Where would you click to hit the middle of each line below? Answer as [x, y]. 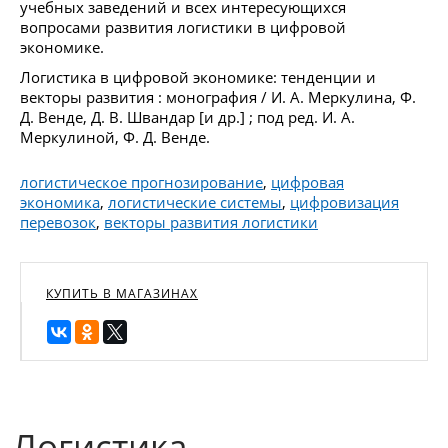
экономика [60, 201]
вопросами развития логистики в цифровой [183, 26]
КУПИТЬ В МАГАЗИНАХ [122, 293]
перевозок [58, 221]
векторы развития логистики [211, 221]
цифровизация [344, 201]
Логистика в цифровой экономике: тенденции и [198, 76]
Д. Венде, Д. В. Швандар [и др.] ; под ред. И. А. [187, 116]
